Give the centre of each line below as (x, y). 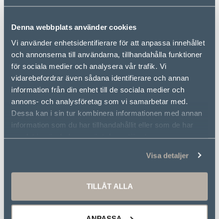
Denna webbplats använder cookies (74, 27)
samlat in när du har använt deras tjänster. (83, 136)
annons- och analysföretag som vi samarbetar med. (99, 101)
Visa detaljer (168, 155)
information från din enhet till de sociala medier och (98, 89)
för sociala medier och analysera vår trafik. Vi (89, 66)
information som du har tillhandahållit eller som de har (102, 124)
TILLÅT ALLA (109, 186)
